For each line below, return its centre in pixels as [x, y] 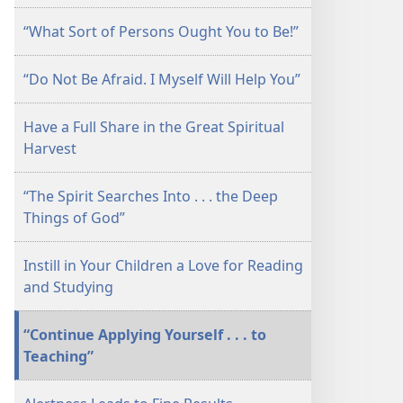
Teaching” [58, 356]
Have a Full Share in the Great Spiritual [154, 127]
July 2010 [190, 17]
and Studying [68, 287]
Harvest [50, 148]
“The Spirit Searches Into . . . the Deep [151, 196]
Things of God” [74, 218]
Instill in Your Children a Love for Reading [163, 265]
